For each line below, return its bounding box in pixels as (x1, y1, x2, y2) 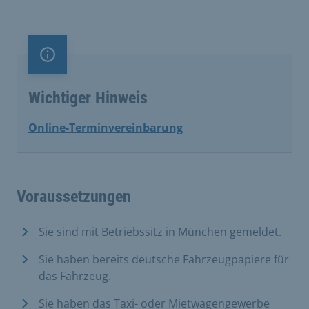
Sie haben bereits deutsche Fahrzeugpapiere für (39, 251, 289, 267)
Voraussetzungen (17, 186, 131, 206)
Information (46, 54, 109, 70)
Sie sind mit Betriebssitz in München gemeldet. (39, 223, 284, 239)
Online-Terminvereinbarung (28, 119, 183, 135)
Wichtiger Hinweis (28, 88, 148, 108)
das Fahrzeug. (39, 268, 114, 283)
